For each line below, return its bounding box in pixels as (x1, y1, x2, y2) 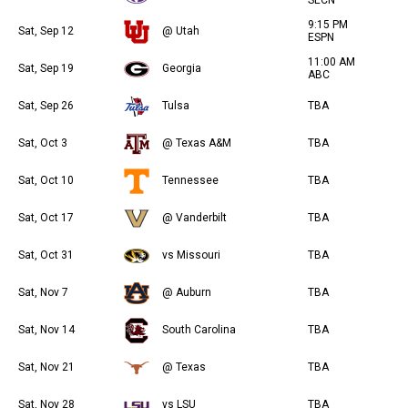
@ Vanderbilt (162, 211, 227, 225)
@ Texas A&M (162, 137, 231, 150)
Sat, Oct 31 (18, 249, 74, 262)
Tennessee (162, 174, 219, 188)
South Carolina (162, 323, 236, 337)
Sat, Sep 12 (18, 25, 74, 38)
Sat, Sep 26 (18, 99, 74, 113)
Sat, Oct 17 (18, 211, 74, 225)
